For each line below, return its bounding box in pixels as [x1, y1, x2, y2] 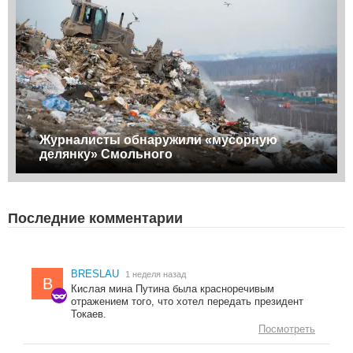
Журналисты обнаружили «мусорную [39, 133, 277, 147]
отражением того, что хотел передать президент [71, 295, 303, 308]
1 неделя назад [125, 269, 186, 280]
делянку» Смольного [39, 147, 173, 162]
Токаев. [71, 308, 106, 321]
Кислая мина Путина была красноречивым [71, 283, 274, 295]
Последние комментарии [8, 210, 183, 227]
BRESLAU [71, 268, 119, 281]
